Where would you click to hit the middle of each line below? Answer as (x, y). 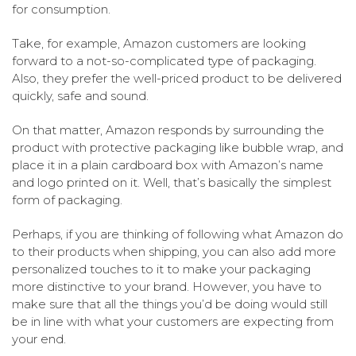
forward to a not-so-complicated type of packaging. (164, 60)
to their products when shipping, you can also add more (174, 251)
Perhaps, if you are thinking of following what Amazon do (178, 234)
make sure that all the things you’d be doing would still (170, 304)
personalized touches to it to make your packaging (161, 269)
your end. (39, 339)
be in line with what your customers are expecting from (173, 321)
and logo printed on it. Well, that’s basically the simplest (172, 182)
